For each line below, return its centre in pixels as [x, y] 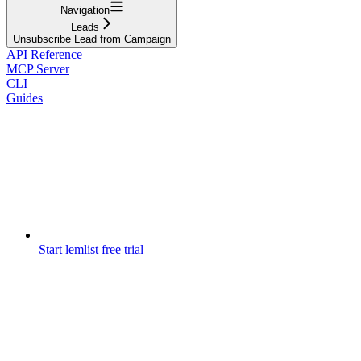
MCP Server [38, 68]
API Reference [44, 54]
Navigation [85, 10]
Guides [25, 98]
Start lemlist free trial [91, 249]
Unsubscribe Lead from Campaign [92, 39]
